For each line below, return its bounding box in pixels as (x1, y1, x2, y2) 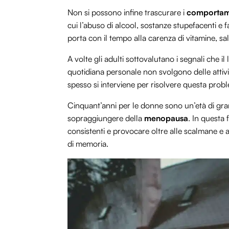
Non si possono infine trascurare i (67, 7, 187, 18)
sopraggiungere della (67, 113, 144, 124)
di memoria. (67, 139, 108, 149)
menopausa (144, 113, 188, 124)
